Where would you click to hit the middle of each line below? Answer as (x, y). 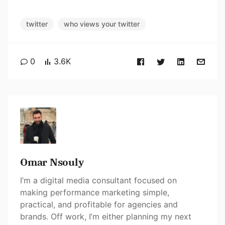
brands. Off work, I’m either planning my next (106, 217)
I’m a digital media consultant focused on (98, 181)
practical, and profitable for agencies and (99, 205)
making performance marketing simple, (95, 193)
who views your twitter (102, 24)
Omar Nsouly (52, 162)
